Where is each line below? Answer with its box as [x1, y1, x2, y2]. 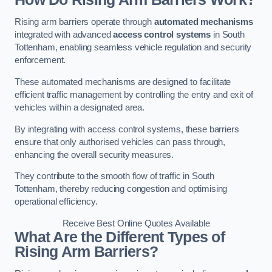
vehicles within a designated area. [15, 102, 145, 112]
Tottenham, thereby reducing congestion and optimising [15, 184, 228, 194]
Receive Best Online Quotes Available [62, 218, 210, 228]
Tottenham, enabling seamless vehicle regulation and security [15, 42, 252, 53]
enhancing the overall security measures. [15, 149, 174, 160]
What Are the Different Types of [15, 228, 225, 245]
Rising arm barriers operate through [15, 17, 154, 27]
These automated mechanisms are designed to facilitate [15, 76, 231, 87]
